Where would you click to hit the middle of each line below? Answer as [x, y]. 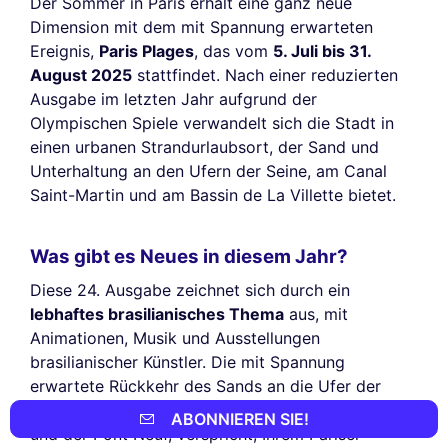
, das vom [233, 51]
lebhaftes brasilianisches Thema [157, 314]
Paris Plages [146, 51]
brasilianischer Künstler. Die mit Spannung [187, 362]
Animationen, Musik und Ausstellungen [175, 338]
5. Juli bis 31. [322, 51]
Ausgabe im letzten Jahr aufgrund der [173, 99]
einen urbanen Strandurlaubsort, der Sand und [204, 147]
